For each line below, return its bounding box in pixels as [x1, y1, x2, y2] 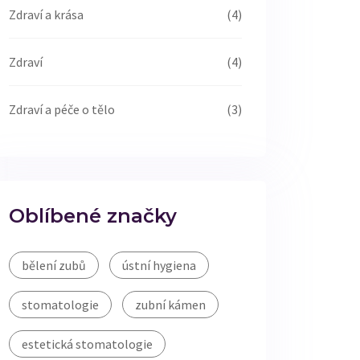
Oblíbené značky [9, 204, 177, 227]
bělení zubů [22, 257, 86, 273]
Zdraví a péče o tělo [9, 101, 115, 117]
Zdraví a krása [9, 6, 84, 22]
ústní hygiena [122, 257, 196, 273]
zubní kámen [135, 297, 206, 313]
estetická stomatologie [22, 336, 153, 352]
